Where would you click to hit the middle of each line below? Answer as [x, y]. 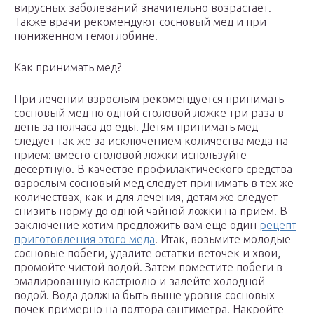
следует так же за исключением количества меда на [151, 141]
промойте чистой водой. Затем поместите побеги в [148, 267]
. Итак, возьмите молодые [223, 239]
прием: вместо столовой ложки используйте [130, 155]
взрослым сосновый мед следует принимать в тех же [154, 183]
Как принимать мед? [68, 68]
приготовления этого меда [84, 239]
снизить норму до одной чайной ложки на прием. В [151, 211]
